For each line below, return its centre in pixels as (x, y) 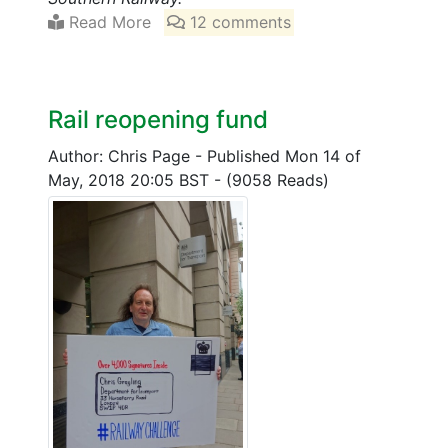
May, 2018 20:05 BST (131, 180)
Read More (107, 22)
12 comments (238, 22)
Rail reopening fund (158, 120)
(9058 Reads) (277, 180)
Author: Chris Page (121, 156)
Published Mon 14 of (284, 156)
